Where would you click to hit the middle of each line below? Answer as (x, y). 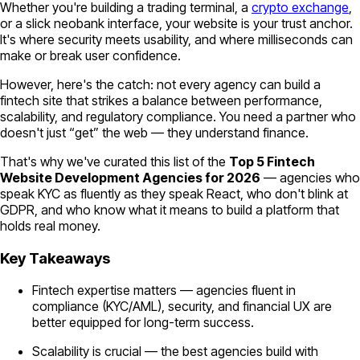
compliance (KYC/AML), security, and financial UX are (182, 307)
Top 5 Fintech (272, 161)
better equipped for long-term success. (143, 323)
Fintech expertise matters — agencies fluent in (164, 290)
